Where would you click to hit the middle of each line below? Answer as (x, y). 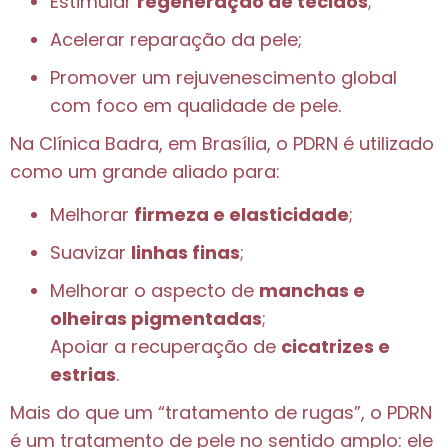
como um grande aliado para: (145, 172)
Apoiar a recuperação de (165, 346)
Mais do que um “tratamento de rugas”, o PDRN (221, 412)
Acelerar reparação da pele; (176, 40)
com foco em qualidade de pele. (195, 106)
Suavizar (90, 252)
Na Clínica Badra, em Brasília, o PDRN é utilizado (222, 144)
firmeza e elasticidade (241, 214)
